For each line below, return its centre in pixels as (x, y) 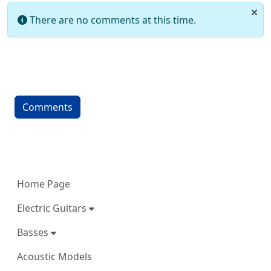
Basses (34, 233)
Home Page (44, 184)
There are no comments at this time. (112, 20)
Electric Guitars (53, 208)
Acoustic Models (54, 257)
